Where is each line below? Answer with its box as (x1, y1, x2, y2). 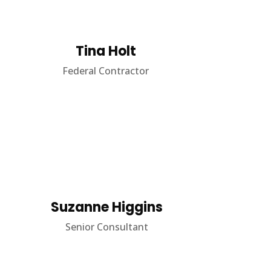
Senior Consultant (65, 220, 148, 233)
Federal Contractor (62, 64, 149, 77)
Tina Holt (75, 42, 136, 60)
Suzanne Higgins (50, 198, 163, 217)
